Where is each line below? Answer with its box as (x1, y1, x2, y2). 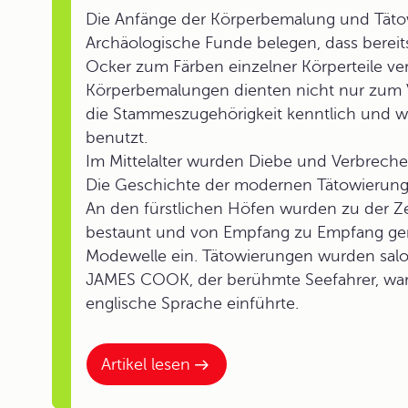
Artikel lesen (101, 355, 190, 373)
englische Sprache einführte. (86, 294, 299, 312)
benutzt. (86, 128, 148, 147)
